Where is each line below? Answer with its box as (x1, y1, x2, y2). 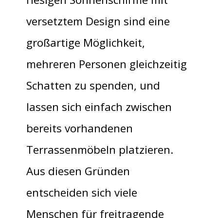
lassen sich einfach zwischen (26, 99, 172, 114)
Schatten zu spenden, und (26, 78, 160, 93)
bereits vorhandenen (26, 121, 133, 136)
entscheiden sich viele (26, 185, 137, 200)
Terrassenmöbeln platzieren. (26, 142, 173, 157)
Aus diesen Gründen (26, 163, 130, 179)
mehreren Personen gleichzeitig (26, 56, 187, 72)
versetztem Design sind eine (26, 14, 170, 29)
